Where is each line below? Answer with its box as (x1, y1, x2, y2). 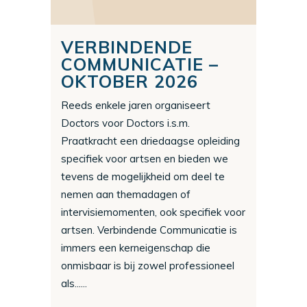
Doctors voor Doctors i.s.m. (61, 116, 190, 130)
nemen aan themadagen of (61, 187, 191, 201)
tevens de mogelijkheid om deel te (61, 169, 225, 183)
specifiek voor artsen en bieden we (61, 151, 228, 165)
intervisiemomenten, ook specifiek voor (61, 205, 245, 219)
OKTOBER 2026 (61, 70, 198, 92)
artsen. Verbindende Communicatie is (61, 223, 237, 236)
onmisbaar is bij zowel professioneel (61, 258, 234, 272)
